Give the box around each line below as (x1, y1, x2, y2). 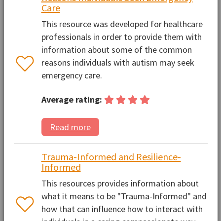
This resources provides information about (41, 177, 199, 189)
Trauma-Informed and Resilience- (41, 150, 181, 163)
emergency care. (41, 69, 102, 81)
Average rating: (41, 94, 102, 106)
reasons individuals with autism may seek (41, 56, 194, 68)
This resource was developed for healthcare (41, 18, 203, 30)
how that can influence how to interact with (41, 203, 203, 215)
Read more (49, 121, 91, 133)
